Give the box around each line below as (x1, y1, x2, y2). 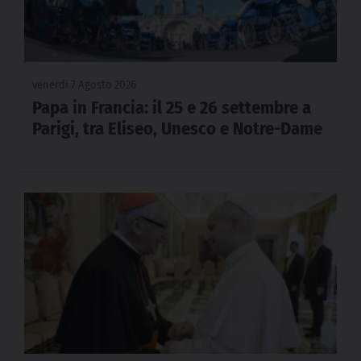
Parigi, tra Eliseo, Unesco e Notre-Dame (32, 118, 322, 140)
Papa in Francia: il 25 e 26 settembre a (32, 97, 311, 119)
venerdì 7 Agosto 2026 (32, 78, 136, 93)
